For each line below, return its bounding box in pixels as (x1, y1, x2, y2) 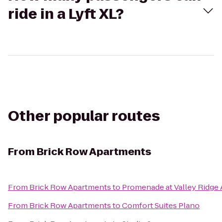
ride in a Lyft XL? (8, 4, 124, 24)
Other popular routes (8, 107, 160, 126)
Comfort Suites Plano (122, 200, 200, 211)
